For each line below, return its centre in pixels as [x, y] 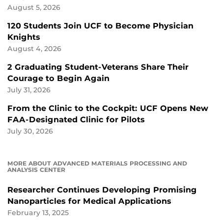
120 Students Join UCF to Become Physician [100, 26]
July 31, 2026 [29, 90]
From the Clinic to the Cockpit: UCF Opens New [108, 108]
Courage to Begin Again [58, 78]
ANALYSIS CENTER [36, 169]
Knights [24, 37]
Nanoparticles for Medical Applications [89, 201]
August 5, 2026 [34, 7]
